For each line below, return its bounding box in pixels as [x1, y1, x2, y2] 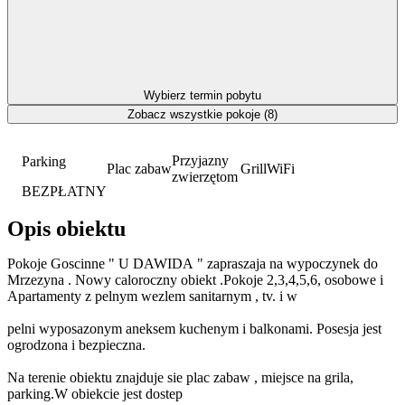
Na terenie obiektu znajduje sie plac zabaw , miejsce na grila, [7, 370, 353, 386]
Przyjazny [172, 152, 229, 168]
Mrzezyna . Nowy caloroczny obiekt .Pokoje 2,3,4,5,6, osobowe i [7, 272, 383, 288]
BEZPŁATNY [22, 183, 107, 199]
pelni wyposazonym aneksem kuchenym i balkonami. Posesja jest [7, 321, 381, 337]
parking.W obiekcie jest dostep [7, 386, 186, 402]
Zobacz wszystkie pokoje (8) [127, 107, 278, 121]
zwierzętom [172, 168, 238, 184]
